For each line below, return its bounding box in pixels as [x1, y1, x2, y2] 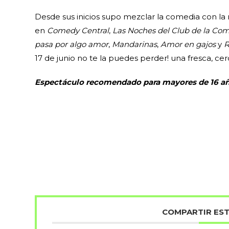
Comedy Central [47, 26, 109, 36]
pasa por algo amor [35, 39, 109, 50]
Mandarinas [112, 39, 157, 50]
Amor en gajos [161, 39, 216, 50]
